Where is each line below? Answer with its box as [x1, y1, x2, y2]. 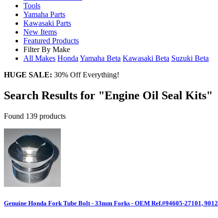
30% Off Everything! [52, 71, 119, 79]
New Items [23, 28, 57, 36]
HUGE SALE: [4, 71, 52, 79]
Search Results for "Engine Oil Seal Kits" [4, 89, 213, 102]
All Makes [23, 54, 55, 63]
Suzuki [171, 54, 195, 63]
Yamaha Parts [23, 10, 65, 19]
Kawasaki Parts [23, 19, 71, 28]
